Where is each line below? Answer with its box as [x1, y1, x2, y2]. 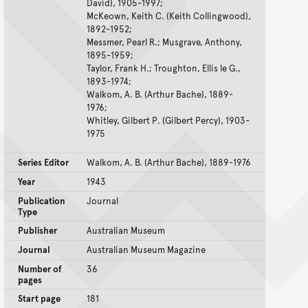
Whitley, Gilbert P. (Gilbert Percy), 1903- [87, 114, 250, 127]
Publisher [18, 224, 57, 237]
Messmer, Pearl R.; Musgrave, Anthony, [87, 36, 242, 49]
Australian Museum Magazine [87, 243, 206, 256]
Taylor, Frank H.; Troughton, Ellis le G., [87, 62, 241, 75]
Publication [18, 195, 65, 208]
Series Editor [18, 156, 69, 169]
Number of [18, 263, 62, 276]
